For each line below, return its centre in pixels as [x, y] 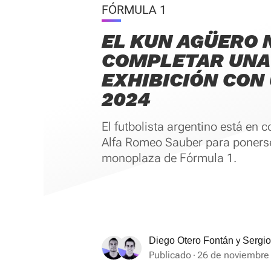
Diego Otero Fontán [191, 240]
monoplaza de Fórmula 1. [169, 158]
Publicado [170, 255]
